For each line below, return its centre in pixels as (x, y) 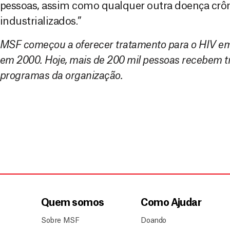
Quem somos (73, 203)
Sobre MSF (60, 221)
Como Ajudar (171, 203)
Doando (154, 221)
